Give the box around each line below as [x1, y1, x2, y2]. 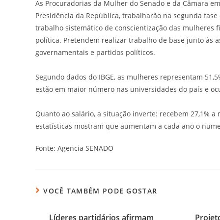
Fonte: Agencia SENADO [35, 143, 113, 153]
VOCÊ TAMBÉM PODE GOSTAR [43, 186, 158, 195]
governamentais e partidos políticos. [35, 47, 155, 57]
